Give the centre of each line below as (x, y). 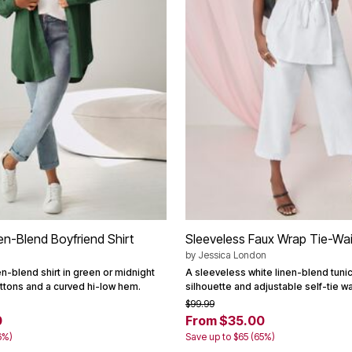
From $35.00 (225, 320)
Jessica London (232, 255)
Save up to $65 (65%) (230, 336)
